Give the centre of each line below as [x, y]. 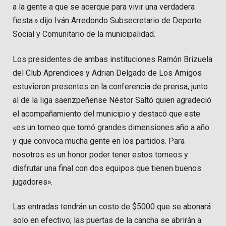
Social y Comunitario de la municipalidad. [84, 34]
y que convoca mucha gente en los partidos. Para [99, 141]
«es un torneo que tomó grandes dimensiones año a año [111, 127]
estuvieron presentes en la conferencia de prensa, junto [110, 86]
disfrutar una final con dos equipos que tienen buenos [107, 168]
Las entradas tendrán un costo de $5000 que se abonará [112, 207]
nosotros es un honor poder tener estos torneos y [100, 154]
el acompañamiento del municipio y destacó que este [106, 114]
